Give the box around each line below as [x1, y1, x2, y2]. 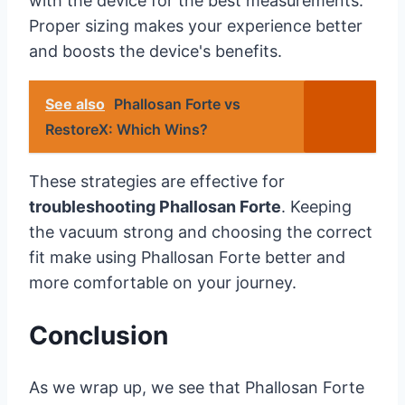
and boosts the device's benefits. [29, 41, 282, 61]
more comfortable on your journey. [29, 272, 297, 292]
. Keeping [281, 196, 352, 216]
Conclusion [29, 319, 168, 351]
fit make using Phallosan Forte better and [29, 247, 345, 267]
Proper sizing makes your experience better [29, 15, 363, 35]
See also [45, 94, 105, 113]
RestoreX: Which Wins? [45, 119, 208, 138]
